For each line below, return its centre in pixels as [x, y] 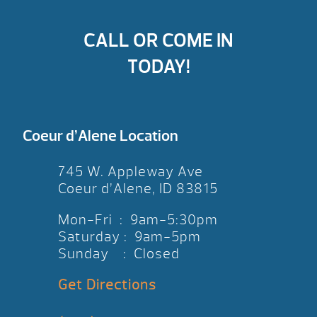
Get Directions [107, 285]
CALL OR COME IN [158, 40]
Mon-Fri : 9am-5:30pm [138, 220]
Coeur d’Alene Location [100, 136]
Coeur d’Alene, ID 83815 [138, 189]
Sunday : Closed [119, 254]
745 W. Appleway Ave [131, 172]
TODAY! [158, 67]
